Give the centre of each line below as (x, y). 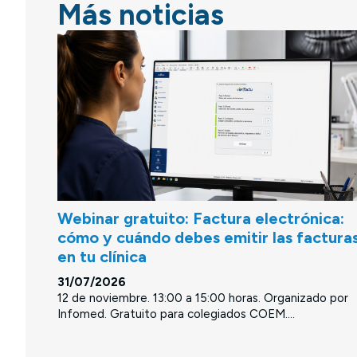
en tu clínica (102, 257)
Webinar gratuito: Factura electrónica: (201, 219)
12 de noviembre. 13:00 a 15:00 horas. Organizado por (203, 298)
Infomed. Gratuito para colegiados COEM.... (176, 314)
